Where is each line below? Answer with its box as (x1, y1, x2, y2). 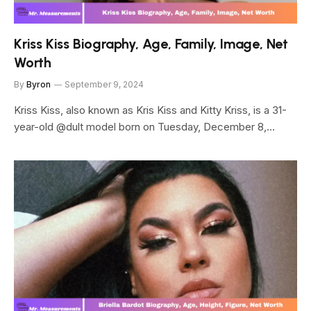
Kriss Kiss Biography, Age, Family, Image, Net (14, 35, 288, 52)
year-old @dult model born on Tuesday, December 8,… (14, 119, 275, 133)
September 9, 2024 (65, 78, 144, 90)
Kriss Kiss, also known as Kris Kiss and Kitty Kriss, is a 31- (14, 103, 287, 117)
